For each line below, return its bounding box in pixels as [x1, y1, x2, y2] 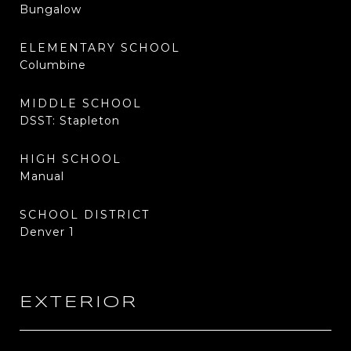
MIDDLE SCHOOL [20, 96, 142, 110]
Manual [20, 169, 64, 183]
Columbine [20, 58, 86, 72]
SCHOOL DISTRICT [20, 208, 150, 222]
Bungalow [20, 2, 81, 16]
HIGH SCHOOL [20, 152, 121, 166]
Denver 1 [20, 225, 74, 239]
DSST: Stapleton [20, 114, 120, 128]
